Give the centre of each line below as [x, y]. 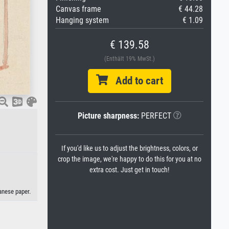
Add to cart [135, 81]
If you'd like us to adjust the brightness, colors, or [129, 148]
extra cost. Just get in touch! [129, 170]
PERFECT [155, 116]
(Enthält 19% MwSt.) [129, 59]
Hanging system [82, 20]
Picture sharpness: [108, 116]
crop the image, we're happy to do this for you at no [129, 159]
